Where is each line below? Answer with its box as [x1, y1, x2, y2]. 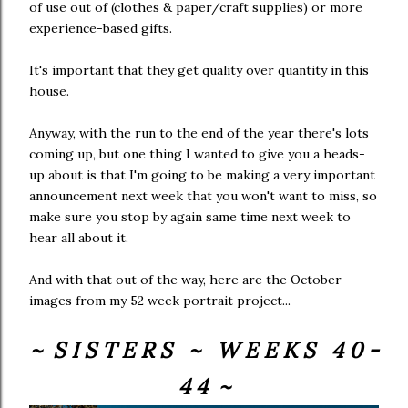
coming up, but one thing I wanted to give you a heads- [29, 145, 365, 162]
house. [29, 82, 69, 99]
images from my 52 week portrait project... [29, 291, 291, 309]
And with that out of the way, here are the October [29, 270, 342, 288]
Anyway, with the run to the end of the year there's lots [29, 124, 369, 141]
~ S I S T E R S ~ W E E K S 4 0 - [29, 335, 379, 364]
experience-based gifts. [29, 19, 172, 36]
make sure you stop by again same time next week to [29, 208, 351, 225]
